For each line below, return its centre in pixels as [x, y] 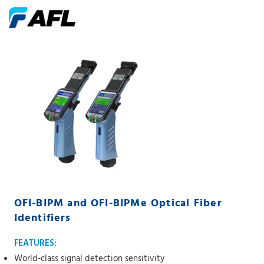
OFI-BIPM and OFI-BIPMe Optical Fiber [118, 204]
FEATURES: [35, 243]
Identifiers [42, 218]
